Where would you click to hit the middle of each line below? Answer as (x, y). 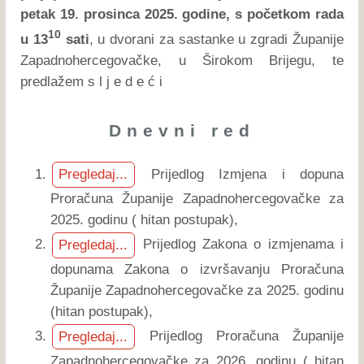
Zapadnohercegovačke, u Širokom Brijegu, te (182, 60)
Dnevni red (182, 130)
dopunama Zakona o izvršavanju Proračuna (197, 270)
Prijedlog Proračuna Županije (240, 336)
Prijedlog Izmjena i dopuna (240, 174)
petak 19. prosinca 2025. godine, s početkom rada (182, 14)
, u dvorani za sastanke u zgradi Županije (216, 39)
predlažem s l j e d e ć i (92, 81)
